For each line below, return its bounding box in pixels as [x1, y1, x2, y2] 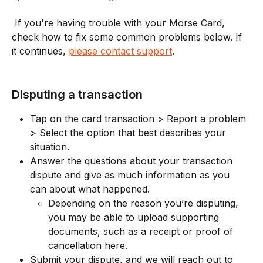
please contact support [69, 45, 172, 57]
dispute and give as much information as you [30, 168, 232, 181]
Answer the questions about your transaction [30, 154, 235, 167]
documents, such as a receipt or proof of [48, 225, 236, 237]
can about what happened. [30, 183, 153, 195]
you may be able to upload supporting [48, 211, 222, 223]
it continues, [12, 45, 69, 57]
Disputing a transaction [12, 87, 143, 102]
